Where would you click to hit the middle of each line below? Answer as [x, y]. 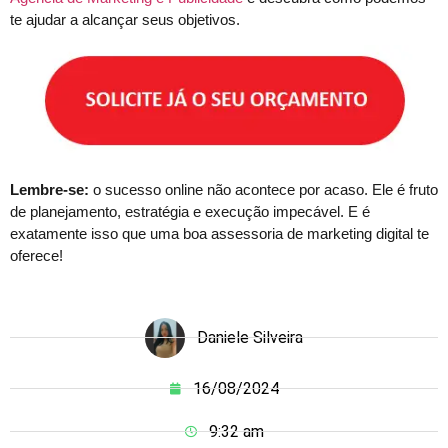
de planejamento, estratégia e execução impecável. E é [190, 212]
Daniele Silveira [250, 337]
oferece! [36, 256]
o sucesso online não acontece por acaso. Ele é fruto [263, 190]
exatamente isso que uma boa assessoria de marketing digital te [219, 234]
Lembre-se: [49, 190]
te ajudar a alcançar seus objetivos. [125, 19]
